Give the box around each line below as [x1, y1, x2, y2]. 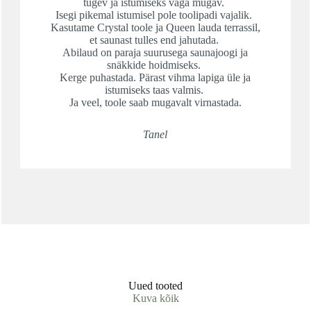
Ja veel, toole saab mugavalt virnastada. [69, 96, 242, 108]
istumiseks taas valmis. [104, 83, 206, 96]
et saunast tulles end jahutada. [89, 33, 221, 46]
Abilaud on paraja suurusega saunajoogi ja [62, 46, 249, 58]
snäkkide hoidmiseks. [107, 58, 204, 71]
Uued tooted [128, 279, 183, 292]
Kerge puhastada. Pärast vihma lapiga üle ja [60, 71, 251, 83]
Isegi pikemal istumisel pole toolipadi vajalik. [56, 8, 255, 21]
